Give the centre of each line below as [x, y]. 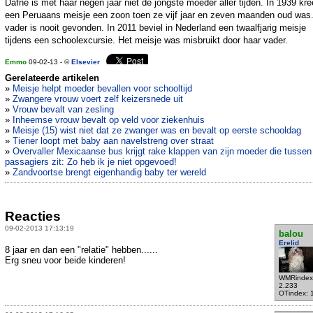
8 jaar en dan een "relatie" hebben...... [81, 249]
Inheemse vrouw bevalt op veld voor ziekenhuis [109, 120]
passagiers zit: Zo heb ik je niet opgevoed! [91, 162]
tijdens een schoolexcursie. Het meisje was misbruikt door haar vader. [146, 41]
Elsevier [86, 62]
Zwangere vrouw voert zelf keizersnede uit [98, 99]
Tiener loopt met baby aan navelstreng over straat [113, 141]
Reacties [33, 216]
